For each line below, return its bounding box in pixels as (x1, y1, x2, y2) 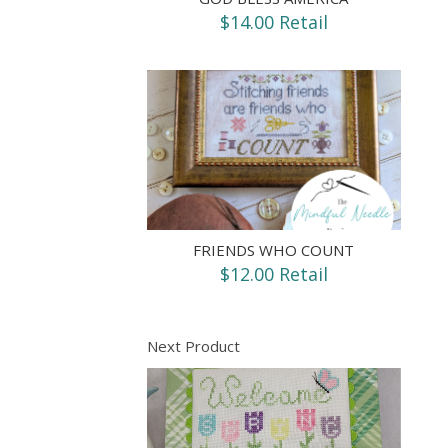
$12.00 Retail (219, 261, 328, 286)
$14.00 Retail (219, 9, 328, 34)
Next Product (147, 335, 240, 356)
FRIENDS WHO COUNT (193, 239, 355, 260)
